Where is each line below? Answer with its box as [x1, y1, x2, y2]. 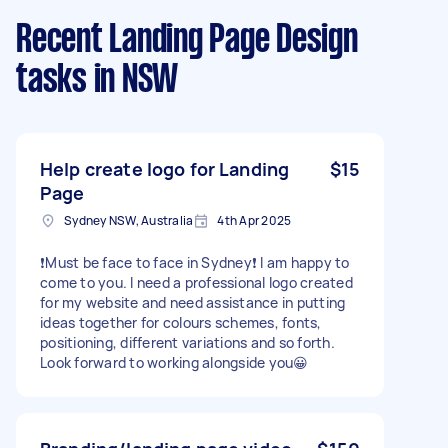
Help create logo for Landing [40, 157, 290, 181]
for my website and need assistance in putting [40, 293, 346, 312]
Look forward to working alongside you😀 [40, 353, 309, 372]
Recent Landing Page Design [16, 23, 358, 59]
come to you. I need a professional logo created [40, 273, 131, 292]
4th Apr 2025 [217, 212, 292, 229]
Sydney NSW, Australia [64, 212, 194, 229]
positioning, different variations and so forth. [40, 333, 335, 352]
